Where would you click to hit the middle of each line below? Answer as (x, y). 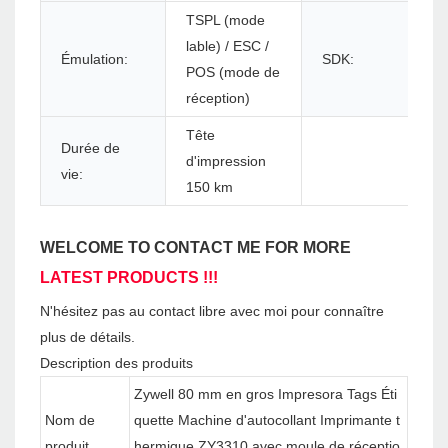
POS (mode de (233, 72)
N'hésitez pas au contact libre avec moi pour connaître (212, 311)
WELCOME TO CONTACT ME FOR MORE (195, 248)
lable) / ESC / (227, 46)
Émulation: (94, 59)
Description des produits (116, 363)
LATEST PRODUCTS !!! (129, 278)
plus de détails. (87, 337)
